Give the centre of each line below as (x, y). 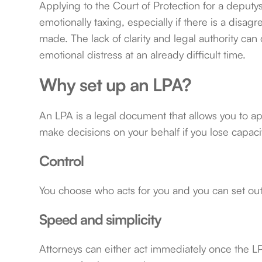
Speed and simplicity (101, 220)
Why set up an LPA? (116, 85)
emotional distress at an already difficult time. (143, 55)
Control (62, 161)
